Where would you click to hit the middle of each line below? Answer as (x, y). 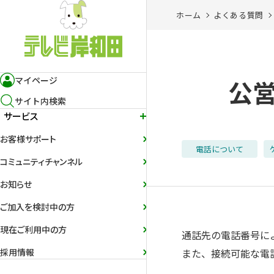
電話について (220, 149)
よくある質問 (238, 15)
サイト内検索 (40, 101)
